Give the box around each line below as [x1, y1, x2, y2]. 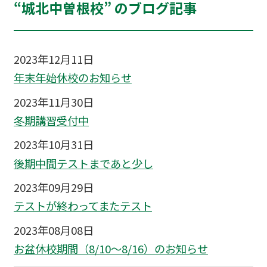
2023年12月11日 [13, 51, 94, 67]
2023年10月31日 [13, 136, 94, 153]
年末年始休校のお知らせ [13, 70, 132, 86]
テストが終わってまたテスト [13, 198, 152, 214]
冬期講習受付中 [13, 113, 89, 129]
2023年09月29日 [13, 179, 94, 195]
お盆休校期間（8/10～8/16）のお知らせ [13, 240, 208, 256]
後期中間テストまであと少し [13, 155, 153, 171]
